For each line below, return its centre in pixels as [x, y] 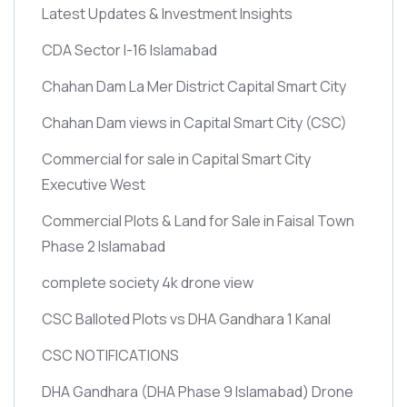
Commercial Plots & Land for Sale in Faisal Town [198, 221]
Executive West [94, 184]
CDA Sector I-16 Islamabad [129, 50]
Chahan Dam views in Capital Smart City [174, 123]
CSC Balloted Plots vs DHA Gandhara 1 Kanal [186, 319]
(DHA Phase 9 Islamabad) [225, 392]
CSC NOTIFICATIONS [110, 355]
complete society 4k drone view [148, 283]
